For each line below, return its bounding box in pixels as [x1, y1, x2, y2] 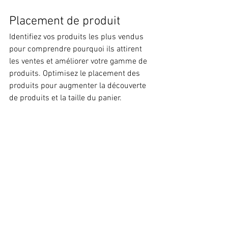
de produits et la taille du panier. [9, 93, 122, 104]
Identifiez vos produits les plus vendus [9, 32, 146, 43]
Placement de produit [9, 14, 120, 29]
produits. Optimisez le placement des [9, 69, 142, 79]
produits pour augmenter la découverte [9, 81, 148, 92]
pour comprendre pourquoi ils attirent [9, 44, 144, 55]
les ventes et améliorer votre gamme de [9, 56, 149, 67]
